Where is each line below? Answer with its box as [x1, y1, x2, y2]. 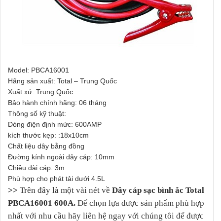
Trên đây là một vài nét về [18, 185, 110, 195]
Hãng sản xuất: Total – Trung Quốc [8, 77, 117, 85]
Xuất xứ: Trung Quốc [8, 88, 73, 96]
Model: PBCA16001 [8, 66, 69, 74]
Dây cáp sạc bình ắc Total [110, 185, 204, 195]
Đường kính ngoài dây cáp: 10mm [8, 153, 114, 161]
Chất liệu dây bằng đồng [8, 142, 84, 150]
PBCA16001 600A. [8, 198, 75, 208]
